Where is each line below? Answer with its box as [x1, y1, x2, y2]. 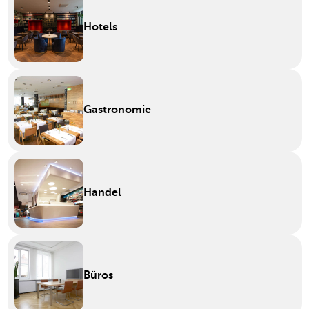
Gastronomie [83, 105, 151, 117]
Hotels [83, 22, 117, 34]
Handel [83, 188, 121, 199]
